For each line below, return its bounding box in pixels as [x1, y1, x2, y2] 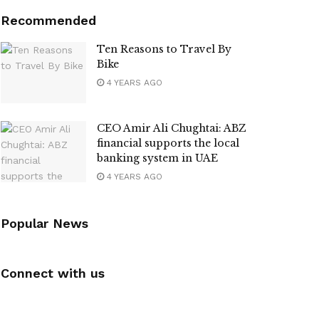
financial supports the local [97, 137, 239, 150]
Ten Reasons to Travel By [97, 43, 231, 56]
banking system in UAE [97, 152, 218, 165]
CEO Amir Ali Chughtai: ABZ [97, 122, 246, 135]
